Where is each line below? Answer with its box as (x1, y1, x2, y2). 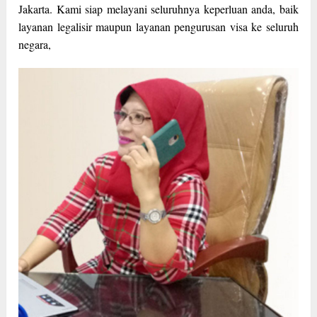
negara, (18, 37, 52, 52)
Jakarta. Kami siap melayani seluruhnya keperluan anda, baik (18, 1, 299, 17)
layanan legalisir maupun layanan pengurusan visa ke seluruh (18, 19, 299, 35)
